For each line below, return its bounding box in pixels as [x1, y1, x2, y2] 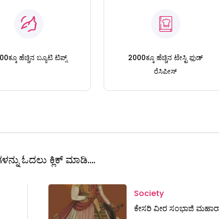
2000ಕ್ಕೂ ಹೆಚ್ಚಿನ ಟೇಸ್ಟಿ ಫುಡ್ [128, 52, 203, 63]
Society [133, 187, 164, 199]
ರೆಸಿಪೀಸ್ [154, 66, 177, 76]
